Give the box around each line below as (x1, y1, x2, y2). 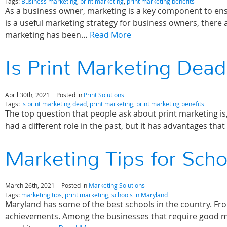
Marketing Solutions (89, 181, 145, 190)
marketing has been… (5, 29, 90, 41)
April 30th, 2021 (5, 91, 50, 99)
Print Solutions (84, 91, 124, 99)
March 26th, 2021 (5, 181, 55, 190)
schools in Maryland (111, 191, 168, 199)
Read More (90, 29, 131, 41)
